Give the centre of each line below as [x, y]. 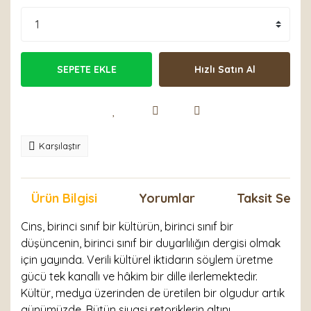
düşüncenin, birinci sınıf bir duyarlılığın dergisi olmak [151, 243]
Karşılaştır [60, 146]
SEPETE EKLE [86, 69]
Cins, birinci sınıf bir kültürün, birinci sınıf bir [127, 226]
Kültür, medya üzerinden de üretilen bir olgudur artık [153, 293]
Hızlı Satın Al [225, 69]
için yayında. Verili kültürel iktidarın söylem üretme [147, 260]
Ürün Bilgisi [64, 198]
